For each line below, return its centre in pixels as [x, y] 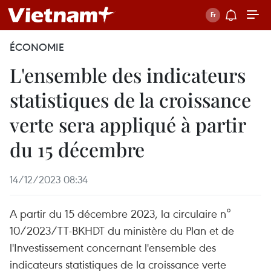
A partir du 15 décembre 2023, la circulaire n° [120, 213]
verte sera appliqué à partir [128, 124]
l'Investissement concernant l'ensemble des [113, 247]
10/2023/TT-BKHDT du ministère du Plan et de [122, 230]
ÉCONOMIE [37, 47]
